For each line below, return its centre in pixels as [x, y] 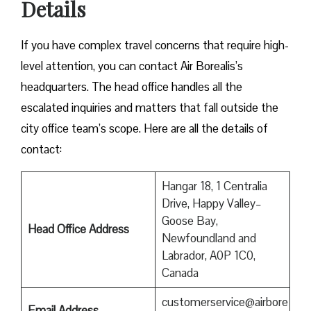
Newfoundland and [209, 238]
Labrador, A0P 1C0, [208, 255]
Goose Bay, [190, 220]
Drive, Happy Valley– [211, 203]
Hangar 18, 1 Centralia [214, 186]
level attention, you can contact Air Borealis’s [132, 66]
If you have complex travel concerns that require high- [155, 45]
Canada [180, 272]
